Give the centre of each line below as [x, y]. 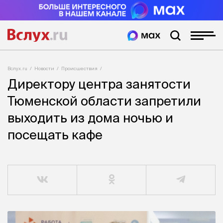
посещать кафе [55, 135]
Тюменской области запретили [104, 101]
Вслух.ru [17, 68]
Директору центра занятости [99, 84]
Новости [44, 68]
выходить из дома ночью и [90, 118]
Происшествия [79, 68]
